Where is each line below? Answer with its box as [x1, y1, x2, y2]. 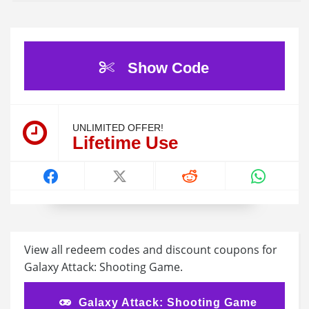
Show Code [127, 59, 209, 77]
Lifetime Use [72, 132, 178, 153]
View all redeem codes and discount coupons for [24, 242, 277, 258]
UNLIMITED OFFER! [72, 121, 163, 133]
